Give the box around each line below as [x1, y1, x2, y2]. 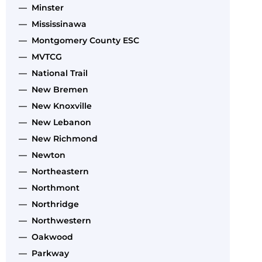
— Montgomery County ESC [14, 35, 139, 46]
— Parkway [14, 247, 69, 258]
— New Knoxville [14, 100, 92, 111]
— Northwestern [14, 215, 91, 226]
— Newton [14, 149, 65, 160]
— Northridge [14, 198, 79, 209]
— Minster [14, 2, 64, 13]
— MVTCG [14, 51, 62, 62]
